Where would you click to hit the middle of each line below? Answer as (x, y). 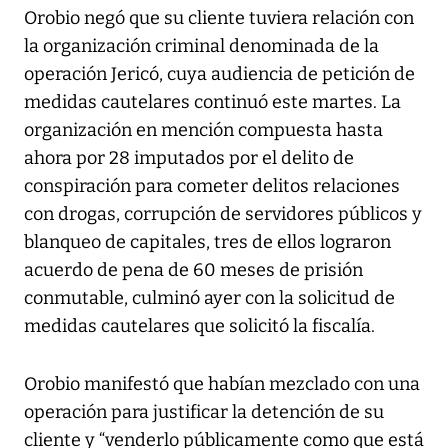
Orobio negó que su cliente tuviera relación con (219, 17)
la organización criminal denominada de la (201, 45)
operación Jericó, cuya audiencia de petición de (219, 73)
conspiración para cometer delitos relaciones (212, 185)
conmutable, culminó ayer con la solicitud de (209, 297)
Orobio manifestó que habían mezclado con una (222, 383)
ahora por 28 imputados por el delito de (189, 157)
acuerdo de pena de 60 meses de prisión (193, 269)
